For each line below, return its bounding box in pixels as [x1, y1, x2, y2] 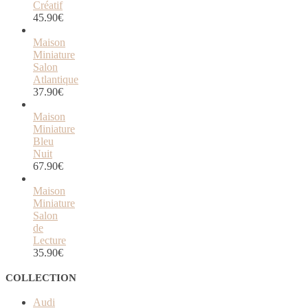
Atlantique [33, 74, 78, 86]
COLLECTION [5, 272, 76, 284]
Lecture [33, 234, 66, 247]
